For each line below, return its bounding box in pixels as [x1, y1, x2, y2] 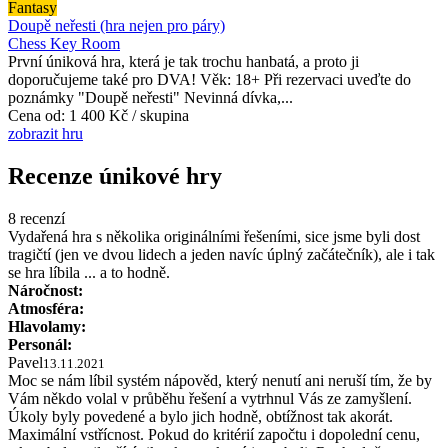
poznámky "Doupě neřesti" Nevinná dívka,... [8, 88, 293, 106]
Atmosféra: [8, 299, 84, 317]
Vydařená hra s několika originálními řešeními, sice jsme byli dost [8, 227, 420, 245]
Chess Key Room [8, 34, 120, 52]
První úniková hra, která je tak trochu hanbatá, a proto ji [8, 52, 359, 70]
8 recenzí [8, 209, 65, 227]
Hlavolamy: [8, 317, 86, 335]
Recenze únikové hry [8, 162, 222, 189]
